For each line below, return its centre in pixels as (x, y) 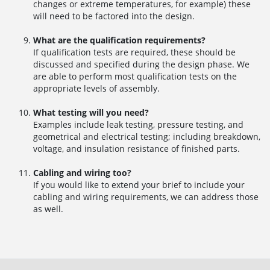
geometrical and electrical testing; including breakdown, (147, 137)
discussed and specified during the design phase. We (141, 64)
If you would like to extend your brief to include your (139, 185)
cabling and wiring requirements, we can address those (146, 197)
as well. (48, 209)
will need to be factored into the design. (114, 16)
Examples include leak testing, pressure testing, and (138, 125)
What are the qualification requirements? (119, 40)
